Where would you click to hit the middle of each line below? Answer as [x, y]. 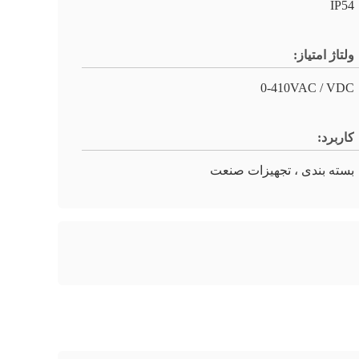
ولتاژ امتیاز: [324, 55]
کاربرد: [336, 137]
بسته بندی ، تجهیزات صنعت [282, 170]
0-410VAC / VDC [307, 88]
